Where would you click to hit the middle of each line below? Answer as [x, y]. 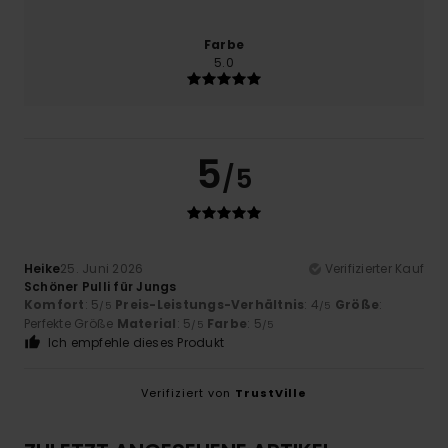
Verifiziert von [188, 393]
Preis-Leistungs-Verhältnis [210, 305]
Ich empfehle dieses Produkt [136, 343]
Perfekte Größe [70, 324]
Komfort [54, 305]
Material [146, 324]
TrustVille [271, 393]
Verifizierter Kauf [374, 269]
